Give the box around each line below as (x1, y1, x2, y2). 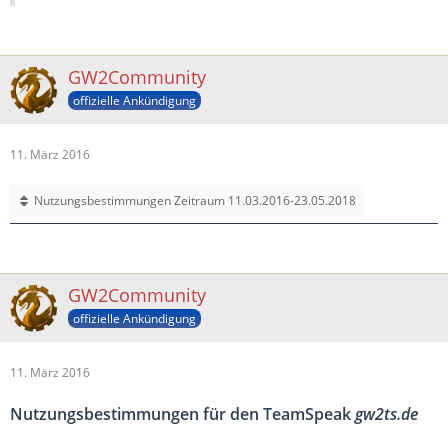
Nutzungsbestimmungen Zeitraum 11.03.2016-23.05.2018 (34, 192, 356, 209)
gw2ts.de (355, 403, 418, 425)
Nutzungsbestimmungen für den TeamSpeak (10, 403, 355, 425)
